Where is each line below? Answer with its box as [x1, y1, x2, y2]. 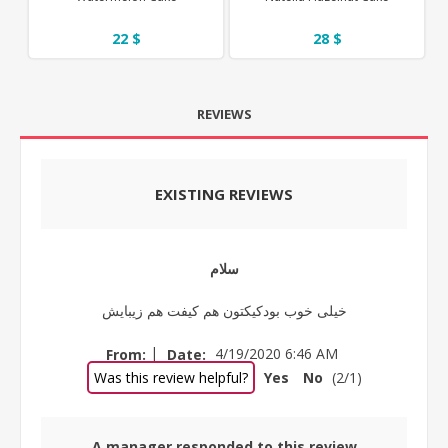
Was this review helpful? [93, 368, 248, 388]
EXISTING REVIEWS [155, 183, 293, 204]
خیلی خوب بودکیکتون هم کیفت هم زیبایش [101, 300, 347, 320]
